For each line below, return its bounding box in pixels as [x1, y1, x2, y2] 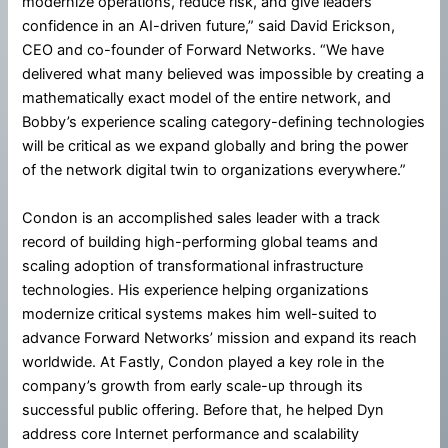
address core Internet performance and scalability [22, 424, 360, 443]
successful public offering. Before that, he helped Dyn [22, 400, 385, 419]
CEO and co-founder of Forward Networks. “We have [22, 41, 385, 60]
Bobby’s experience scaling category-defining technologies [22, 113, 426, 132]
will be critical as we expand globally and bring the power [22, 137, 409, 156]
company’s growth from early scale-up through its [22, 376, 364, 395]
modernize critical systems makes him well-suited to [22, 304, 378, 323]
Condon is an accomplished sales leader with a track [22, 208, 381, 227]
